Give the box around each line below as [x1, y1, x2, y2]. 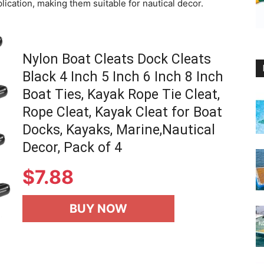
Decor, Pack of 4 [22, 140, 122, 156]
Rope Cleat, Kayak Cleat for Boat [22, 104, 222, 120]
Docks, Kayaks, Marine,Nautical [22, 122, 215, 138]
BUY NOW [70, 202, 127, 216]
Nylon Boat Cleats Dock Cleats [22, 51, 211, 67]
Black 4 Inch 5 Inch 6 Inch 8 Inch [22, 69, 223, 85]
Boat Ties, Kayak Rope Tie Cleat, [22, 87, 220, 103]
